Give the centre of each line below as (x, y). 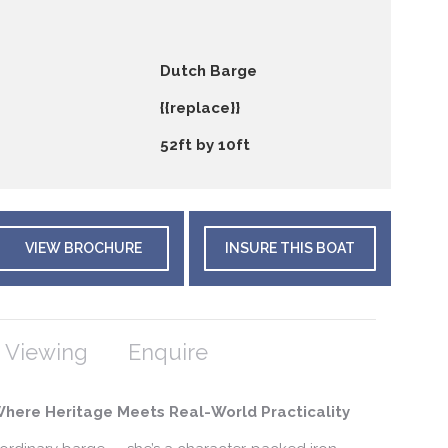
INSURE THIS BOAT (290, 248)
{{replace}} (200, 107)
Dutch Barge (208, 70)
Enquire (168, 351)
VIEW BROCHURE (83, 248)
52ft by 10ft (205, 144)
